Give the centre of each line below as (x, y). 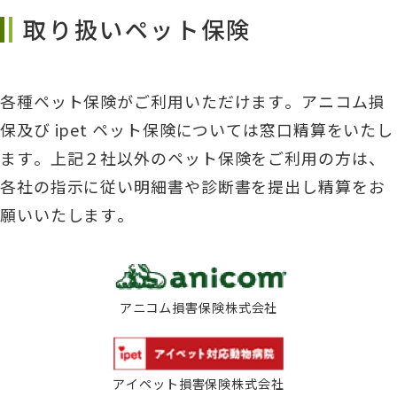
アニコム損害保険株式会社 (198, 307)
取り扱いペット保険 (137, 29)
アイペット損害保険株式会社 (198, 383)
